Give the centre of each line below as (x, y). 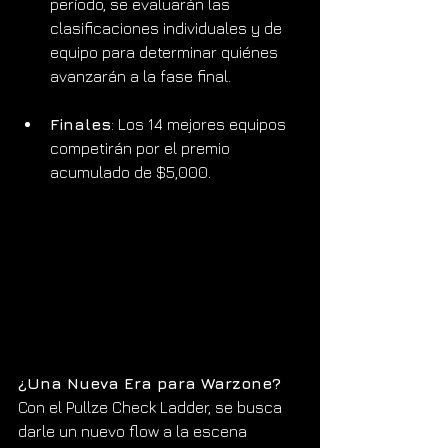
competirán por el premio (142, 147)
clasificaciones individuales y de (168, 27)
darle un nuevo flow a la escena (134, 430)
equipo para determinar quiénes (166, 51)
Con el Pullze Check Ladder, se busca (152, 406)
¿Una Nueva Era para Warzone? (149, 382)
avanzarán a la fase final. (140, 75)
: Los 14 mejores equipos (200, 123)
